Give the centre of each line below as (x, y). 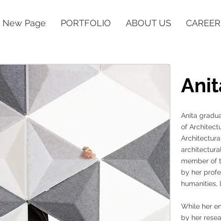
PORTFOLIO (86, 23)
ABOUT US (148, 23)
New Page (24, 23)
